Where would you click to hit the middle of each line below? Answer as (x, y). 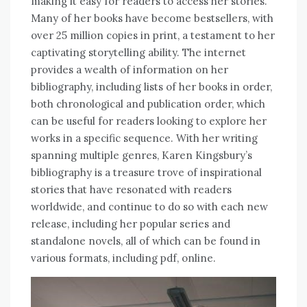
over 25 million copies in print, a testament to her (153, 36)
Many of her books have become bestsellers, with (152, 19)
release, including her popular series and (131, 224)
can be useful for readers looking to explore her (149, 121)
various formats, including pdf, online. (123, 258)
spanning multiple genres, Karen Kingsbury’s (142, 156)
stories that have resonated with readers (131, 190)
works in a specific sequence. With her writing (144, 138)
